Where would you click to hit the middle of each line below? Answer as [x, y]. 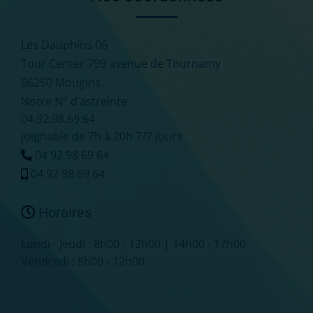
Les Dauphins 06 [64, 44]
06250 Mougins [61, 82]
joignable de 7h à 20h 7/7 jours [102, 136]
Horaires [63, 212]
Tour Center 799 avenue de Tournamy [121, 63]
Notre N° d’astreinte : [77, 101]
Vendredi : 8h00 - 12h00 [83, 261]
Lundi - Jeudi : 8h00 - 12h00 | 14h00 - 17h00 [133, 243]
